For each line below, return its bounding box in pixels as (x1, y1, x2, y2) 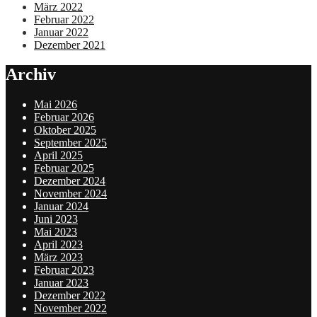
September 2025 (34, 137, 107, 149)
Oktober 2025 (34, 124, 96, 137)
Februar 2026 (34, 111, 94, 124)
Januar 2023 (34, 277, 88, 289)
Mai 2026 (34, 98, 77, 111)
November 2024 (34, 188, 107, 200)
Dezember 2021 (34, 38, 105, 51)
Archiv (6, 65, 56, 84)
